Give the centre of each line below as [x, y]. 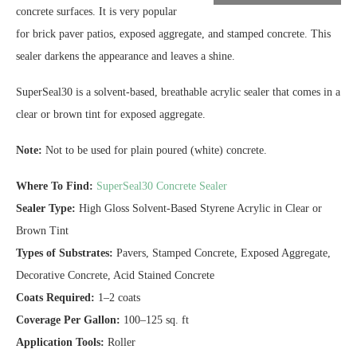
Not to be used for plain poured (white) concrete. [155, 150]
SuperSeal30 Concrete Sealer [162, 186]
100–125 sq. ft [155, 320]
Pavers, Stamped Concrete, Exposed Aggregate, [222, 253]
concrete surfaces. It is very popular [96, 12]
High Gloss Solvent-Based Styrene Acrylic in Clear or [199, 208]
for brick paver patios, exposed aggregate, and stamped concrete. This [173, 34]
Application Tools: [60, 342]
